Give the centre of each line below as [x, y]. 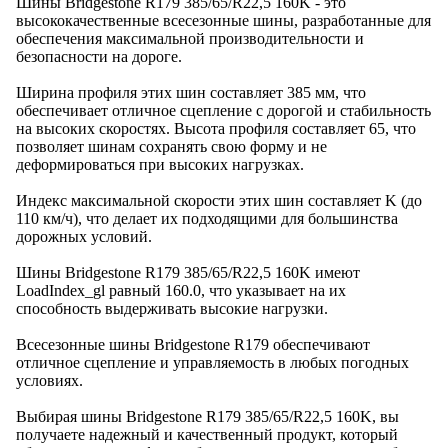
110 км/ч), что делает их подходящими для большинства [207, 218]
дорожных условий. [84, 236]
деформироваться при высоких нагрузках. [160, 164]
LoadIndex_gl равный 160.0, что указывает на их [181, 290]
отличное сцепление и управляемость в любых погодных [212, 362]
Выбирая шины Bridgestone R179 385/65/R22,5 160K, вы [207, 416]
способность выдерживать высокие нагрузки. [172, 308]
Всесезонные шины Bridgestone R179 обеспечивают [193, 344]
